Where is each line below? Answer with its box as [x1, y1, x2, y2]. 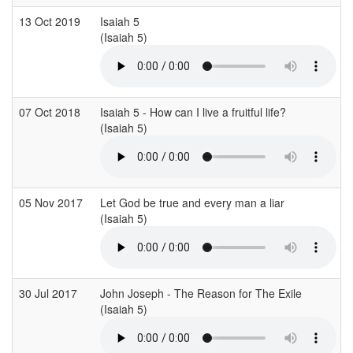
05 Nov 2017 [19, 194, 86, 210]
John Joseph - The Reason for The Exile [100, 284, 302, 301]
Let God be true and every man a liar [100, 194, 284, 210]
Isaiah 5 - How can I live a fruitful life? [100, 103, 286, 120]
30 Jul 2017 [19, 284, 80, 301]
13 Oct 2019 [19, 13, 84, 29]
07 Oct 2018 [19, 103, 84, 120]
